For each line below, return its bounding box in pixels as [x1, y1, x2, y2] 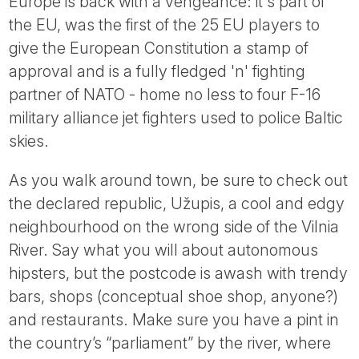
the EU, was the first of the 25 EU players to [9, 14, 321, 34]
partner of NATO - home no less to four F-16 [9, 84, 321, 104]
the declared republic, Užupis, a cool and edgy [9, 193, 345, 213]
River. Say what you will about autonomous [9, 240, 319, 260]
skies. [9, 131, 50, 151]
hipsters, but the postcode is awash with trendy [9, 263, 349, 283]
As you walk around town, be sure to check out [9, 170, 349, 190]
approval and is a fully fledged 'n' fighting [9, 61, 306, 81]
